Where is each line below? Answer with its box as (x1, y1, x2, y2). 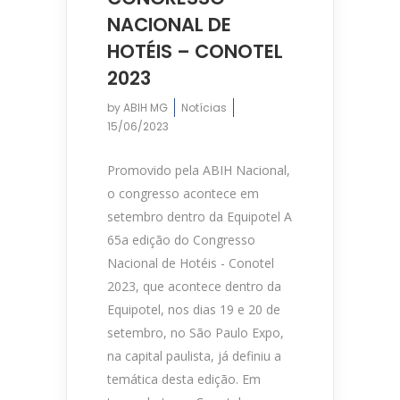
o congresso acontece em (107, 184, 259, 202)
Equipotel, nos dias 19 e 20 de (107, 300, 280, 318)
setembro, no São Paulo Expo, (107, 323, 284, 341)
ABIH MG (123, 99, 168, 115)
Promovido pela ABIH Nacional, (107, 161, 290, 179)
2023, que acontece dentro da (107, 277, 281, 295)
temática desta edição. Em (107, 370, 261, 387)
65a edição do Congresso (107, 230, 255, 248)
